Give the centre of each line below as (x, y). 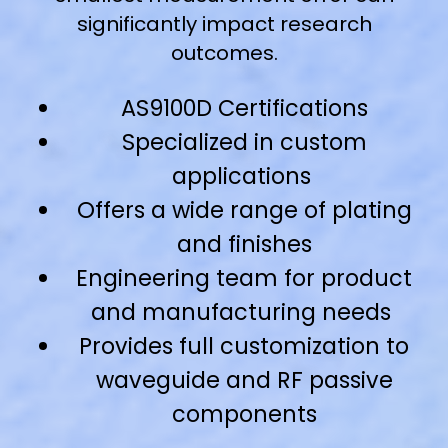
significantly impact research (224, 24)
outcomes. (224, 53)
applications (244, 175)
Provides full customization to (244, 345)
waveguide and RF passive (244, 379)
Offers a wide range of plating (244, 209)
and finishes (244, 243)
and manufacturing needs (244, 311)
